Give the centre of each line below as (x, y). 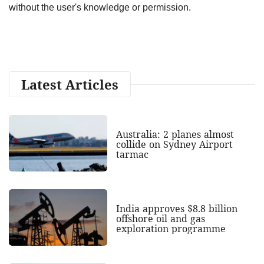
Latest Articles (70, 84)
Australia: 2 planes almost (175, 134)
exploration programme (171, 228)
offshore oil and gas (160, 218)
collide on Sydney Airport (174, 144)
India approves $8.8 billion (176, 208)
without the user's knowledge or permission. (100, 7)
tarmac (132, 154)
